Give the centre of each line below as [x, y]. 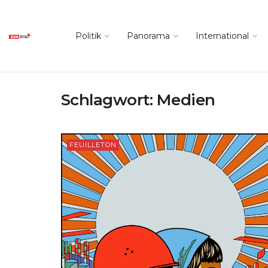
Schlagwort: [109, 100]
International [222, 36]
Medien [186, 100]
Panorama [148, 36]
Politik [88, 36]
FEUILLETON [93, 145]
